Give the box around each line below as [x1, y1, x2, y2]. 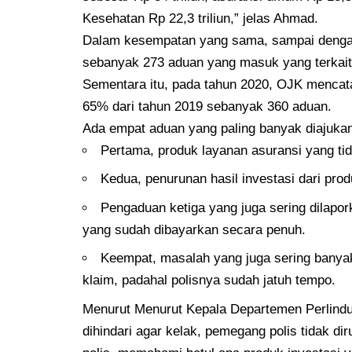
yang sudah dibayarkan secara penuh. [82, 222, 306, 237]
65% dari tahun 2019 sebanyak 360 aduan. [82, 98, 332, 114]
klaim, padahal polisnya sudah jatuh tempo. [82, 273, 336, 288]
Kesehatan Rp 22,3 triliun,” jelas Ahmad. [82, 10, 319, 26]
